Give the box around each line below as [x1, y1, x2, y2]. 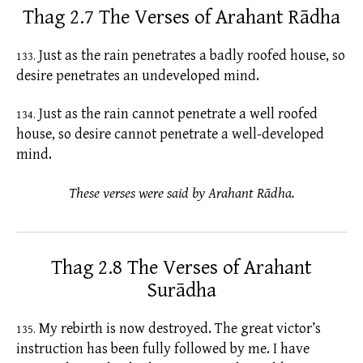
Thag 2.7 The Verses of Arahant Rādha [23, 5, 340, 29]
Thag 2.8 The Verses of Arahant [51, 255, 312, 280]
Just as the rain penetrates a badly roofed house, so [36, 46, 345, 64]
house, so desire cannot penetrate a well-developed [16, 126, 324, 143]
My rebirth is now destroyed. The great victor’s [36, 319, 321, 337]
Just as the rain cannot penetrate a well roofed [36, 105, 318, 123]
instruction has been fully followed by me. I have [16, 340, 310, 357]
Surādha [147, 278, 216, 302]
